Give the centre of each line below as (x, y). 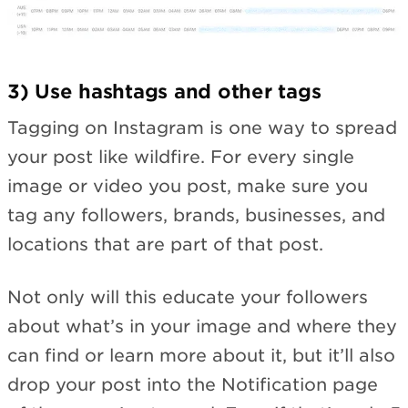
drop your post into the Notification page (193, 385)
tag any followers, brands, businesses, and (196, 215)
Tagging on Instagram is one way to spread (202, 127)
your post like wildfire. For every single (181, 157)
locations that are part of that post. (165, 244)
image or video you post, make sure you (188, 186)
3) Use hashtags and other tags (164, 92)
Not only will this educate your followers (188, 298)
